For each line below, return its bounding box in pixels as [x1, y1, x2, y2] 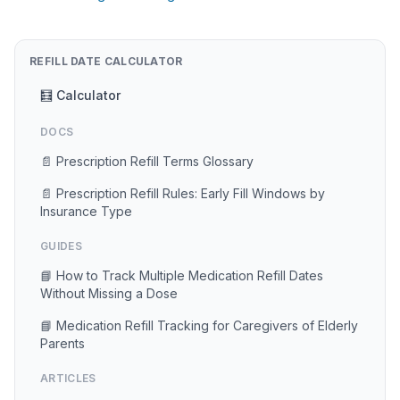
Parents [40, 336, 85, 351]
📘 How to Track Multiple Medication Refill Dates [40, 268, 323, 283]
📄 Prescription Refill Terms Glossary [40, 154, 254, 169]
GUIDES [40, 239, 82, 253]
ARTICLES [40, 371, 96, 385]
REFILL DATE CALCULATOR [29, 54, 183, 68]
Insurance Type [40, 204, 132, 219]
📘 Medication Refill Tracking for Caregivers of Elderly [40, 318, 358, 333]
